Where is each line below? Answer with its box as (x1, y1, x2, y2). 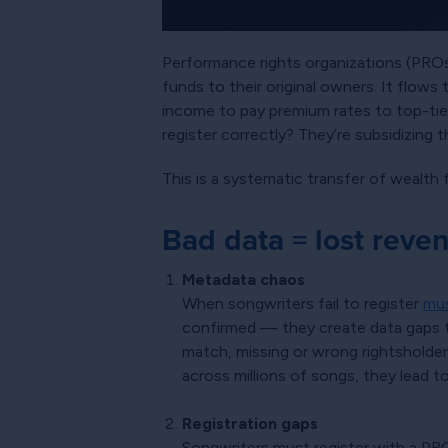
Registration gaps (182, 414, 318, 434)
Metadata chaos (182, 270, 305, 290)
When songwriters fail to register (182, 294, 423, 314)
